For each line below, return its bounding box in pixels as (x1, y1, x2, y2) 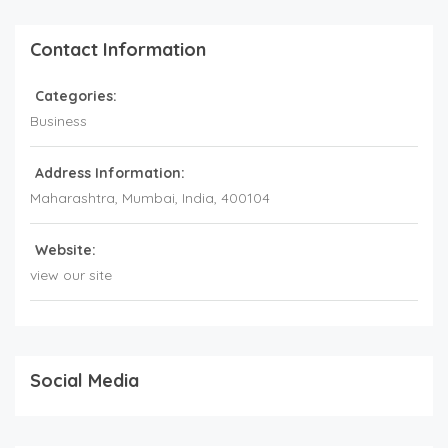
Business (30, 112, 87, 131)
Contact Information (30, 38, 206, 62)
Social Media (30, 369, 139, 393)
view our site (30, 266, 112, 285)
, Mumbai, (115, 189, 182, 208)
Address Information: (35, 164, 185, 183)
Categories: (35, 87, 117, 106)
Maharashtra (30, 189, 115, 208)
